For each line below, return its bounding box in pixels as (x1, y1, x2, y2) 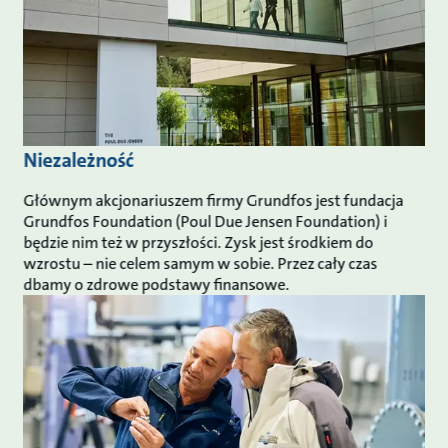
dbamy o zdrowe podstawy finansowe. (23, 273, 290, 295)
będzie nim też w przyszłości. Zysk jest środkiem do (23, 231, 374, 253)
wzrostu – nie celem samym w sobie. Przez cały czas (23, 252, 378, 274)
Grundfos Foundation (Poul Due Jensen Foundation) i (23, 210, 388, 232)
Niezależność (23, 146, 138, 173)
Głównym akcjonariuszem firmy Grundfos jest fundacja (23, 189, 404, 211)
